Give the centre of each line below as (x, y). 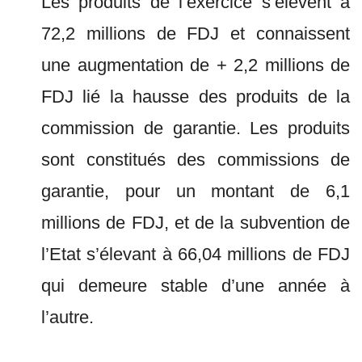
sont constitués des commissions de (196, 160)
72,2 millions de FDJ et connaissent (196, 34)
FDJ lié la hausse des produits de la (196, 97)
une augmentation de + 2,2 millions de (196, 65)
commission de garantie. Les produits (196, 128)
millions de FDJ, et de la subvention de (196, 223)
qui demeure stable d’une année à (196, 286)
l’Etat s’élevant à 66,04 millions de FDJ (196, 254)
